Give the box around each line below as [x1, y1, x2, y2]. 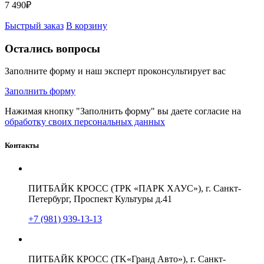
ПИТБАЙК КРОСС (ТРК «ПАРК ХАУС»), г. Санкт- [28, 183, 241, 193]
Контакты [5, 140, 39, 150]
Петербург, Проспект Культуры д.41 [28, 193, 172, 204]
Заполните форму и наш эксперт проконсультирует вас [5, 66, 226, 77]
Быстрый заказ [5, 21, 64, 31]
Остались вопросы [5, 42, 100, 55]
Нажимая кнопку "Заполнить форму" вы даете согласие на [5, 106, 241, 117]
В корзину [66, 21, 107, 31]
